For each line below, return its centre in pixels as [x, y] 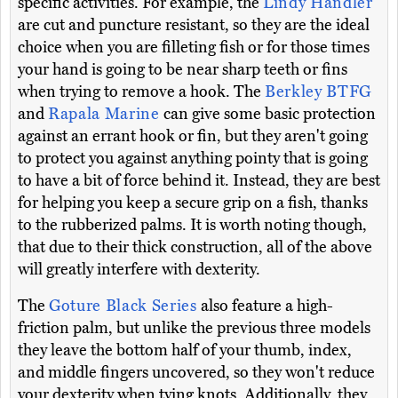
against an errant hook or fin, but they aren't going [193, 136]
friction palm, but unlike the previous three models [194, 328]
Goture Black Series [125, 306]
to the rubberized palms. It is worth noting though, [192, 225]
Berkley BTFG [318, 92]
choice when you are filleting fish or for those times [194, 48]
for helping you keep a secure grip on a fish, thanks [193, 203]
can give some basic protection [270, 114]
